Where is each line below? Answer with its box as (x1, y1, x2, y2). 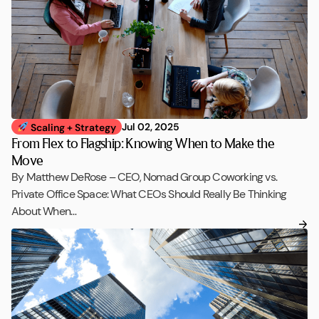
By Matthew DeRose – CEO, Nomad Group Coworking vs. (11, 169, 278, 185)
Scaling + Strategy (28, 120, 116, 134)
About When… (11, 204, 77, 219)
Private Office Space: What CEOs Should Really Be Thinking (11, 187, 287, 202)
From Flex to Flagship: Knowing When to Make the (11, 135, 274, 152)
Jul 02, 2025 (121, 120, 179, 133)
